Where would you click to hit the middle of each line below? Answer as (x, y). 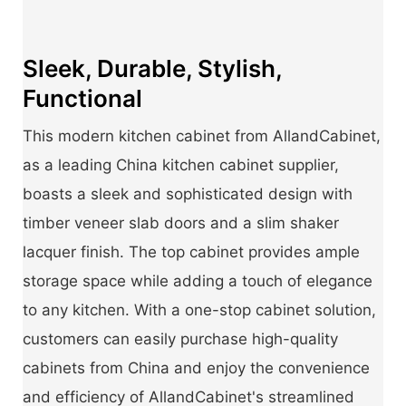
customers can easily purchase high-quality (180, 339)
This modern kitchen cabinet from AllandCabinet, (202, 136)
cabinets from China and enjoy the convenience (196, 368)
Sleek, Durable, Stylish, (152, 69)
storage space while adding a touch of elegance (198, 281)
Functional (82, 99)
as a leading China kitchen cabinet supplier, (181, 165)
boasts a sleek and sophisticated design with (188, 194)
